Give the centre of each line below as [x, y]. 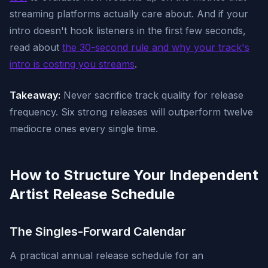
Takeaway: [35, 95]
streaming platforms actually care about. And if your [129, 14]
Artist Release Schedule [92, 194]
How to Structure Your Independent [134, 175]
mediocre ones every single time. [84, 129]
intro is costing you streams [72, 64]
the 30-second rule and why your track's [156, 47]
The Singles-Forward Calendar [98, 232]
